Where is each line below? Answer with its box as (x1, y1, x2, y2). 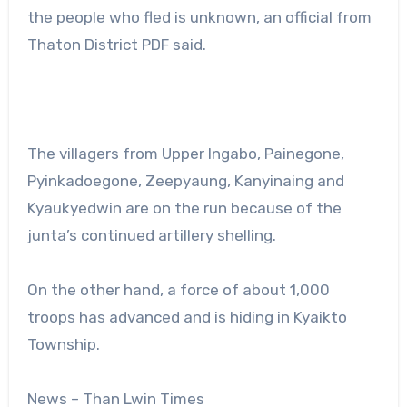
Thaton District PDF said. (26, 35, 206, 54)
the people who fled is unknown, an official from (26, 7, 372, 26)
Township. (26, 334, 100, 353)
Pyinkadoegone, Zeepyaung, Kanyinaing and (26, 171, 344, 190)
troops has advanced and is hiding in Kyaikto (26, 307, 347, 326)
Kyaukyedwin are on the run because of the (26, 198, 342, 217)
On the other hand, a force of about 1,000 (26, 280, 330, 299)
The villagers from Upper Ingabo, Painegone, (26, 144, 344, 163)
